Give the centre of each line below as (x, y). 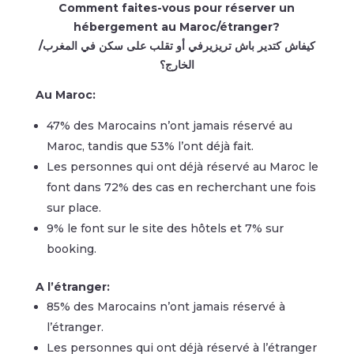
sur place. (73, 208)
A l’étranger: (72, 287)
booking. (71, 249)
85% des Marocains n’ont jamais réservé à (166, 307)
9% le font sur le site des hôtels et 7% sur (165, 229)
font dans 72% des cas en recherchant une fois (181, 188)
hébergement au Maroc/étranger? (177, 27)
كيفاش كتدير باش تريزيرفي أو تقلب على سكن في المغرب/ (177, 46)
